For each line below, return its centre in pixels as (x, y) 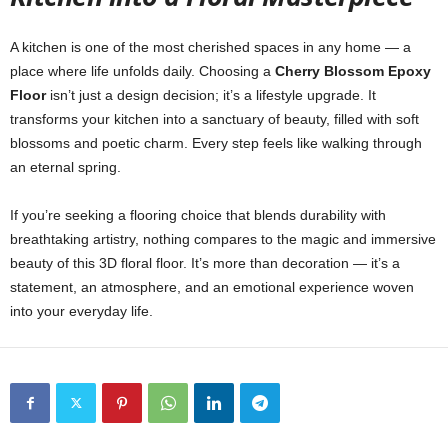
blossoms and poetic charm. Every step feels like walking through (216, 143)
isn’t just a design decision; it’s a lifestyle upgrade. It (211, 95)
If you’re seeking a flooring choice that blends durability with (198, 215)
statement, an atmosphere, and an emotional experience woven (212, 287)
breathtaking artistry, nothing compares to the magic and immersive (223, 239)
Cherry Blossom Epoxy (353, 71)
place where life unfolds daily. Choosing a (142, 71)
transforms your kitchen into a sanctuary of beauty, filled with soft (214, 119)
